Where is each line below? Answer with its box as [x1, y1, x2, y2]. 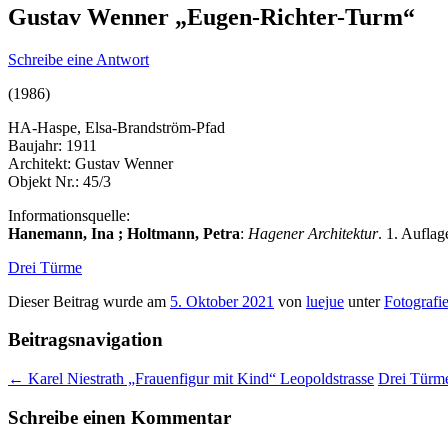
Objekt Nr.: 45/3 [8, 172, 111, 190]
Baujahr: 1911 [8, 136, 97, 154]
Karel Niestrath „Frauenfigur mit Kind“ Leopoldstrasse [24, 370, 374, 388]
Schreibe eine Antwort [8, 50, 149, 68]
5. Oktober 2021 [170, 292, 274, 310]
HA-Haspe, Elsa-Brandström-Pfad [8, 118, 225, 136]
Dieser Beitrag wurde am [8, 292, 170, 310]
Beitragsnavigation [8, 329, 163, 351]
